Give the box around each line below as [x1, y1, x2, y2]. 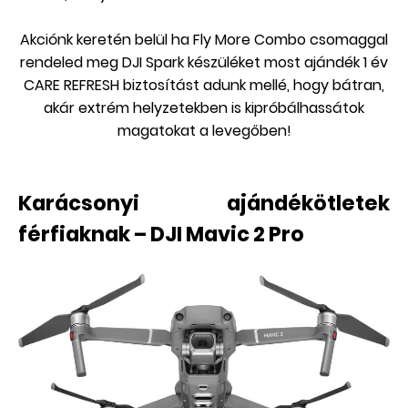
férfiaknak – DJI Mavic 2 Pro [18, 219, 304, 250]
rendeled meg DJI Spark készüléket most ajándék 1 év [20, 52, 388, 74]
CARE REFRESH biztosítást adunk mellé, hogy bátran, [24, 75, 384, 97]
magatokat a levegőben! [117, 120, 291, 142]
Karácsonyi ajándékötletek [18, 189, 390, 219]
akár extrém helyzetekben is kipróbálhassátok [44, 97, 364, 119]
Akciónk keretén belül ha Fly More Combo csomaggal [20, 29, 388, 51]
